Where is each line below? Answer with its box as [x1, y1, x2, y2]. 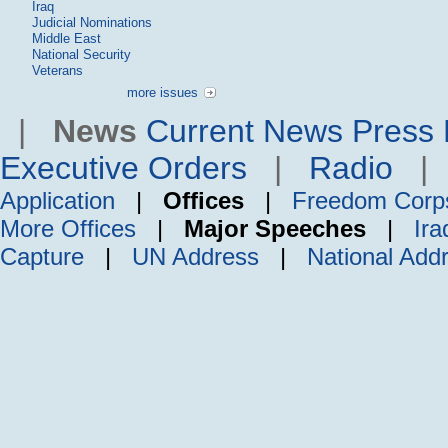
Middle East [32, 31, 101, 47]
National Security [32, 47, 131, 63]
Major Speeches [184, 215, 366, 243]
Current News [146, 113, 343, 150]
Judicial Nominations [32, 15, 152, 31]
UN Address [132, 243, 259, 271]
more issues [127, 85, 198, 101]
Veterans [32, 63, 83, 79]
